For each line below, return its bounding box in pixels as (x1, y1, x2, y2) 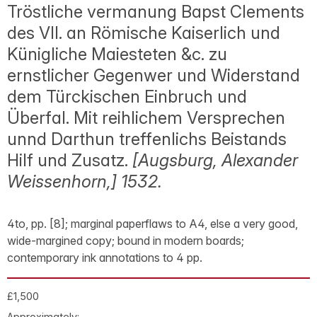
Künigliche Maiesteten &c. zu (7, 44, 227, 64)
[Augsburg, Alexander (132, 150, 298, 171)
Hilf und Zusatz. (7, 150, 132, 171)
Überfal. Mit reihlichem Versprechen (7, 108, 285, 128)
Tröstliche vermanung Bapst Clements (7, 1, 304, 22)
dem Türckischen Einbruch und (7, 86, 247, 107)
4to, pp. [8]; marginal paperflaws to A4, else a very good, (7, 217, 298, 231)
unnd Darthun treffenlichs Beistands (7, 129, 287, 149)
